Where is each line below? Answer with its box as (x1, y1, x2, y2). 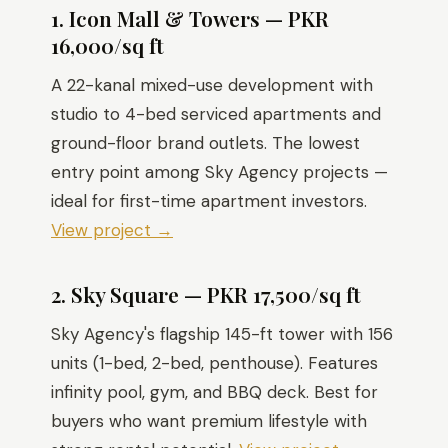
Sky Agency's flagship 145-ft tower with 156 (51, 323, 393, 345)
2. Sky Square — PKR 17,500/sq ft (51, 280, 361, 308)
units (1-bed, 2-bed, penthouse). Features (51, 352, 378, 374)
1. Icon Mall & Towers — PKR (51, 4, 329, 32)
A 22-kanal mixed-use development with (51, 74, 373, 96)
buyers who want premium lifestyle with (51, 410, 367, 432)
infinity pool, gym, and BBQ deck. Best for (51, 381, 378, 403)
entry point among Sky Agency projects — (51, 161, 388, 183)
